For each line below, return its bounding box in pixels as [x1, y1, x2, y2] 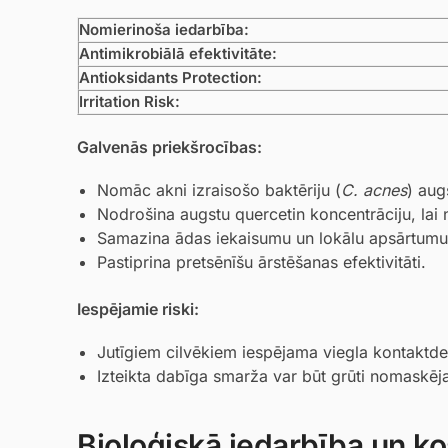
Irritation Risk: [79, 92, 180, 112]
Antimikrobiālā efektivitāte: [79, 44, 277, 64]
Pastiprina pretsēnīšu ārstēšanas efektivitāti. [97, 252, 426, 273]
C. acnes [341, 180, 407, 201]
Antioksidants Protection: [79, 68, 262, 88]
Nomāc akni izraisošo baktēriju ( [97, 180, 341, 201]
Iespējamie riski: [77, 298, 199, 319]
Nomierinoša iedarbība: [79, 20, 249, 40]
